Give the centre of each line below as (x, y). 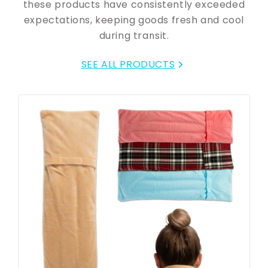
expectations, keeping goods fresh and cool (134, 20)
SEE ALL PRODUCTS (128, 65)
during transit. (134, 36)
